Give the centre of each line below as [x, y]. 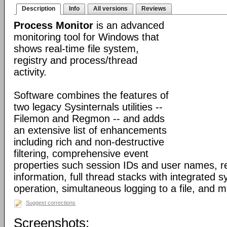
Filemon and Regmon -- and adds [89, 119]
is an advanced [129, 25]
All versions [110, 9]
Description [39, 9]
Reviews [154, 9]
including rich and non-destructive [89, 142]
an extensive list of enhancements [90, 130]
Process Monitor [53, 25]
